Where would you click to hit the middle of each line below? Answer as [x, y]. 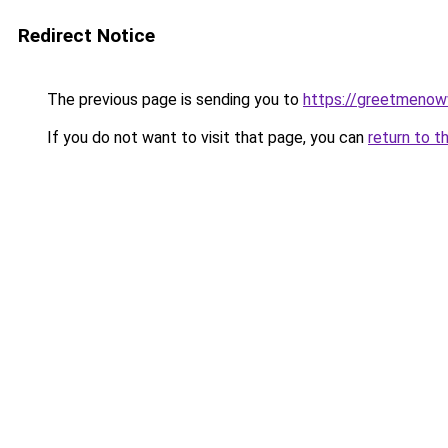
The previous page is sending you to [173, 99]
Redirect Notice [86, 35]
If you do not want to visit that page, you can [205, 137]
